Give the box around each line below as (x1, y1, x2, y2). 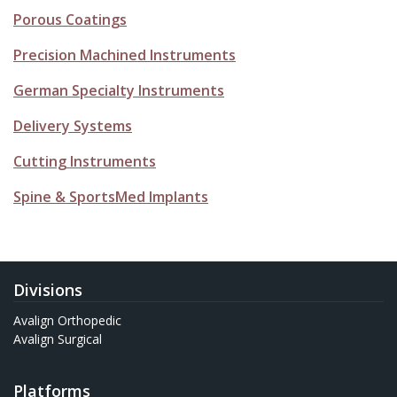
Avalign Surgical (13, 331, 102, 348)
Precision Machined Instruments (13, 45, 236, 66)
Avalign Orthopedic (13, 312, 121, 330)
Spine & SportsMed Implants (13, 187, 208, 207)
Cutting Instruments (13, 152, 156, 172)
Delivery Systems (13, 116, 132, 136)
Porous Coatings (13, 10, 127, 30)
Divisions (13, 279, 82, 301)
